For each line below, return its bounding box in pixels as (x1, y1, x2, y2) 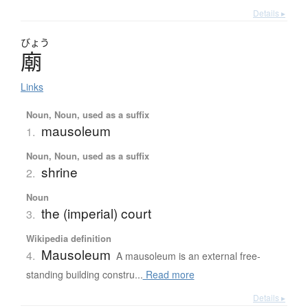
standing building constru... (25, 267, 143, 281)
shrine (41, 162, 78, 181)
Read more (142, 267, 195, 281)
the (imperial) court (41, 203, 151, 222)
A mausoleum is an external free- (115, 248, 261, 263)
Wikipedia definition (25, 231, 111, 245)
